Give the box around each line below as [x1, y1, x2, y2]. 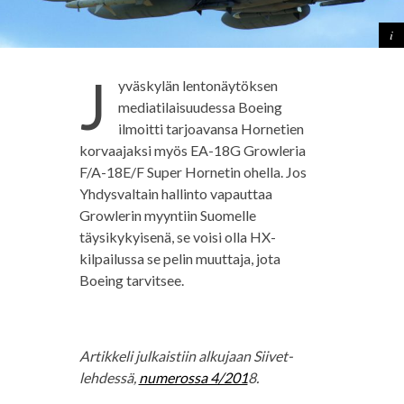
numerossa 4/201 [138, 369, 248, 387]
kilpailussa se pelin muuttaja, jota [78, 250, 280, 268]
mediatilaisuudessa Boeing [117, 98, 282, 116]
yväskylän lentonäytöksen [117, 77, 278, 95]
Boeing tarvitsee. [78, 271, 184, 289]
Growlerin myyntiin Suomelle [78, 207, 256, 225]
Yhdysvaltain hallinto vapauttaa [78, 185, 272, 203]
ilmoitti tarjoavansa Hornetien [117, 120, 304, 138]
